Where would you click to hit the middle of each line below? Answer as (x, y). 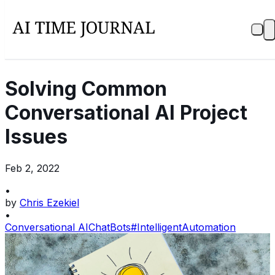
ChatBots (110, 227)
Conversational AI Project (126, 113)
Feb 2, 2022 (32, 168)
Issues (36, 137)
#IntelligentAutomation (183, 227)
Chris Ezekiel (49, 202)
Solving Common (86, 89)
